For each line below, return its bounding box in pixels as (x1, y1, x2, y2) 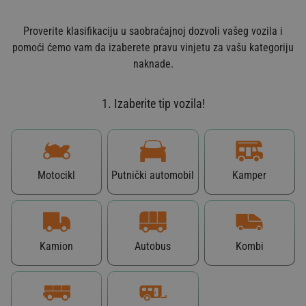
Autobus (135, 239, 171, 253)
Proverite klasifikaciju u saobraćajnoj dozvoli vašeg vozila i (23, 24, 283, 38)
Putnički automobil (111, 168, 195, 182)
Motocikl (38, 168, 76, 182)
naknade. (133, 57, 173, 70)
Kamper (232, 168, 267, 182)
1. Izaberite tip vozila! (101, 96, 205, 111)
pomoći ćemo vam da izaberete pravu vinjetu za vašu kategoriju (12, 40, 294, 54)
